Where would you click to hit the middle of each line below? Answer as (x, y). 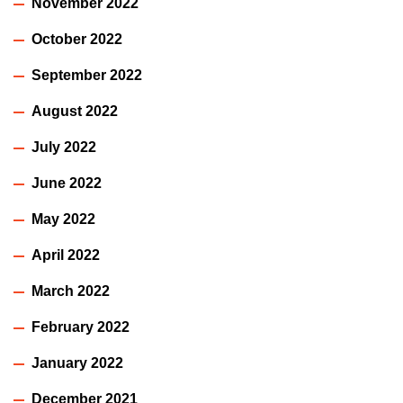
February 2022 (81, 327)
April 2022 (66, 255)
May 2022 (63, 219)
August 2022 (75, 112)
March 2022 (71, 291)
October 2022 (77, 40)
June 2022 (67, 184)
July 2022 (64, 148)
